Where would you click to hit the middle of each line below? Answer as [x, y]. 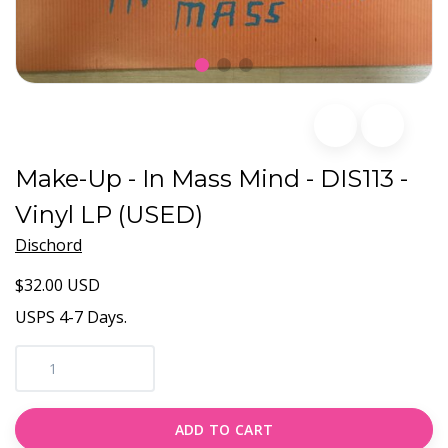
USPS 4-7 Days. [71, 317]
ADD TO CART [224, 430]
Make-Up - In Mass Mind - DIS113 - [211, 179]
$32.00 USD [57, 285]
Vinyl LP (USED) [109, 215]
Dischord [48, 245]
